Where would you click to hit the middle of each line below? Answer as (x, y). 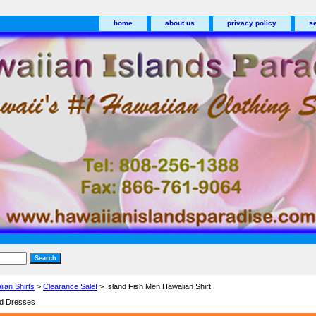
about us (180, 23)
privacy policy (252, 23)
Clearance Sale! (70, 286)
